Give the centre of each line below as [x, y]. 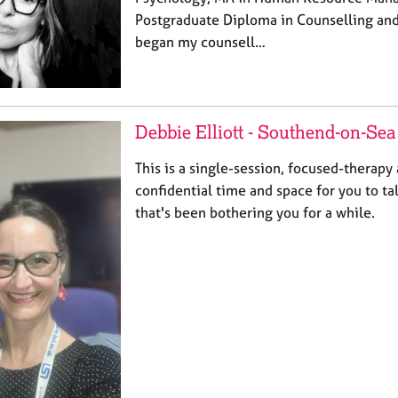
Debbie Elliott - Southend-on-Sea [266, 131]
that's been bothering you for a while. [255, 212]
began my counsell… [200, 41]
